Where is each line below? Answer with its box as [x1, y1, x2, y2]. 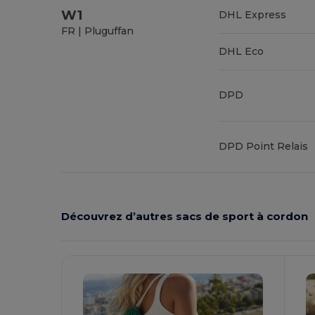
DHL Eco [219, 44, 264, 58]
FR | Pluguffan [61, 24, 134, 37]
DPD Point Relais [219, 139, 309, 153]
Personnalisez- [83, 210, 164, 224]
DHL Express [219, 8, 287, 21]
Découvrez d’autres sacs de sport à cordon [61, 210, 309, 224]
